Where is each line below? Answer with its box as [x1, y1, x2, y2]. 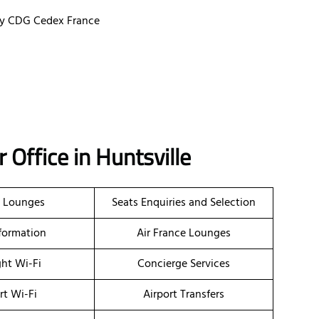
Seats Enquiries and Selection [112, 194, 256, 213]
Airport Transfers [143, 286, 224, 305]
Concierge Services [137, 255, 230, 274]
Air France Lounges [137, 224, 231, 244]
